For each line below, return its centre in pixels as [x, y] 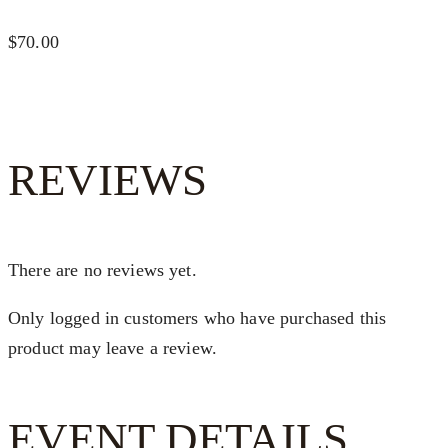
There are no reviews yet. [102, 270]
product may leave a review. [113, 348]
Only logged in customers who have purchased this [197, 318]
